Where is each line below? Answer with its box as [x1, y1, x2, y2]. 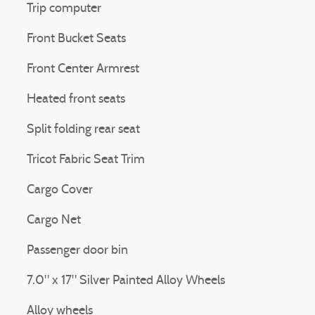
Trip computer [27, 2, 101, 15]
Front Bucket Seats [27, 32, 126, 46]
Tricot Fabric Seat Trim [27, 153, 145, 167]
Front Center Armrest [27, 63, 139, 76]
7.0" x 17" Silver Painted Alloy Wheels [27, 274, 225, 288]
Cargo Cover [27, 184, 93, 197]
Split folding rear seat [27, 123, 140, 136]
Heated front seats [27, 93, 125, 106]
